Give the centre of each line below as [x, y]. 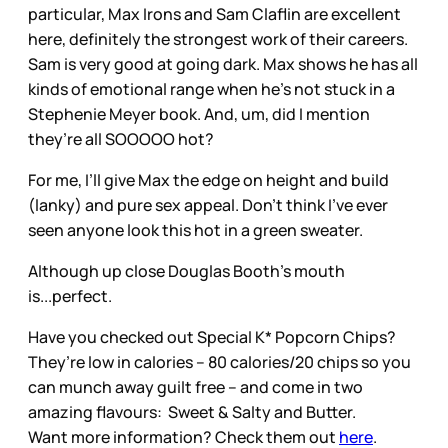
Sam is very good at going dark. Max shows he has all [223, 63]
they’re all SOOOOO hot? [122, 138]
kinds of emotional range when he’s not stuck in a [211, 88]
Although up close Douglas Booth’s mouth [186, 270]
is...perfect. [70, 295]
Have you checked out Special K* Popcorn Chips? [212, 336]
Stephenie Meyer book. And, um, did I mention [199, 113]
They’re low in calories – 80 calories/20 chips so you [219, 361]
